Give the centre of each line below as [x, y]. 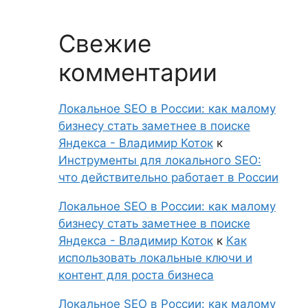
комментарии [137, 72]
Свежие [104, 43]
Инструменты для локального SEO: [159, 160]
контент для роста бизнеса [136, 275]
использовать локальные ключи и [155, 258]
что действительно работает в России [168, 177]
